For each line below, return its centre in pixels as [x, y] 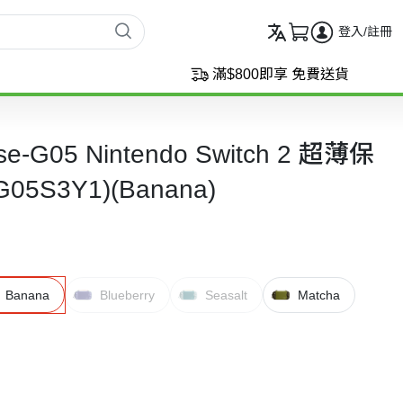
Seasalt [227, 295]
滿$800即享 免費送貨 [281, 74]
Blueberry [128, 295]
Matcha [319, 295]
